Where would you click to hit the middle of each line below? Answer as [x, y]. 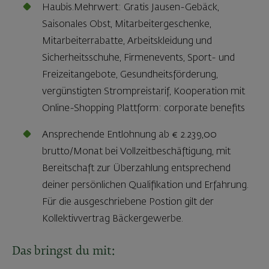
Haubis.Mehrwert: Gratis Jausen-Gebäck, [131, 8]
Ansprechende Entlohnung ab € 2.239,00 [129, 135]
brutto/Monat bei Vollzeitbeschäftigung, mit [136, 152]
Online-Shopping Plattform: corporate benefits [144, 108]
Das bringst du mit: [64, 251]
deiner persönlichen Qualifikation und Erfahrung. [145, 185]
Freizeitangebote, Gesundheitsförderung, [130, 75]
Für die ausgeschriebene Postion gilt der [128, 202]
